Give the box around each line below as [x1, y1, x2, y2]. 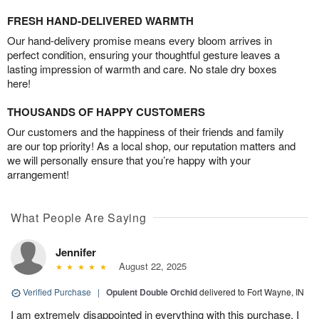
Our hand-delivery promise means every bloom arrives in [7, 33, 272, 48]
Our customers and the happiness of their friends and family [7, 124, 284, 140]
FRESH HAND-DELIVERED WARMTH [7, 13, 194, 29]
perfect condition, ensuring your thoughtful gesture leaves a [7, 47, 280, 63]
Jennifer [56, 244, 96, 261]
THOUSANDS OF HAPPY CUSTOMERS [7, 104, 205, 120]
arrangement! [7, 167, 69, 182]
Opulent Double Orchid [106, 286, 197, 299]
